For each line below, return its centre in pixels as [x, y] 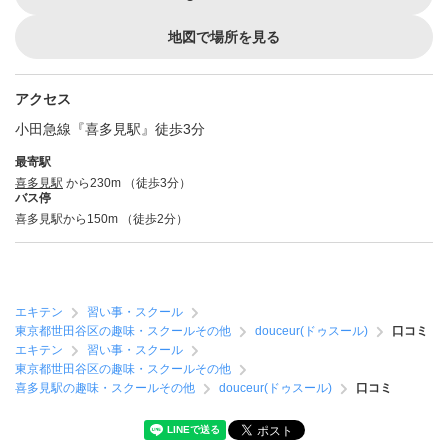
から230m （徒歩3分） [127, 183]
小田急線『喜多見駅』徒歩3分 [110, 129]
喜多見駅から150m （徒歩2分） [101, 219]
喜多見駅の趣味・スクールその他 [105, 388]
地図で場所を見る [224, 37]
